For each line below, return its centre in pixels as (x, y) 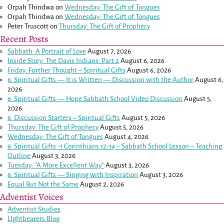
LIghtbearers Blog (34, 218)
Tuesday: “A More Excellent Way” (56, 165)
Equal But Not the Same (43, 184)
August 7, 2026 (109, 51)
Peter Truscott (28, 26)
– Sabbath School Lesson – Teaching (169, 146)
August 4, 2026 (127, 137)
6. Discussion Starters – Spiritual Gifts (64, 118)
